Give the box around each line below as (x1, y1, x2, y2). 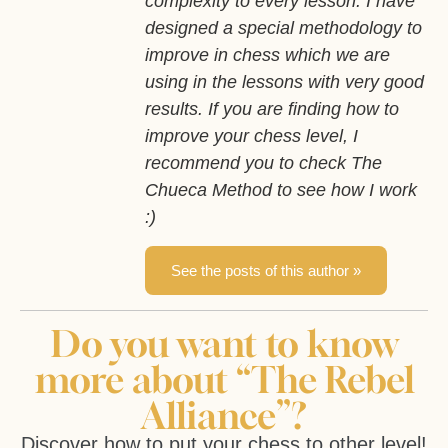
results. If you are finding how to (145, 99, 399, 120)
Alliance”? (141, 393, 307, 437)
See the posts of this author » (171, 261, 361, 279)
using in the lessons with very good (145, 72, 424, 93)
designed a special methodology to (145, 18, 422, 39)
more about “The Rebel (34, 357, 414, 401)
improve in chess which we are (145, 45, 390, 66)
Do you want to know (50, 321, 398, 365)
